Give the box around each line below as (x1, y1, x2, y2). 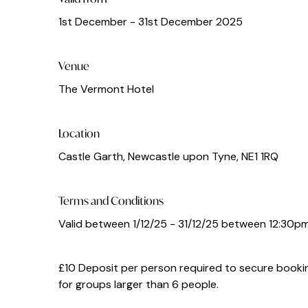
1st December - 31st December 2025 (58, 14, 243, 30)
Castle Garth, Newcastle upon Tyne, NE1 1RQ (58, 149, 278, 164)
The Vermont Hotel (58, 82, 154, 97)
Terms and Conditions (58, 193, 164, 208)
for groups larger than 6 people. (58, 277, 219, 292)
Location (58, 126, 100, 141)
